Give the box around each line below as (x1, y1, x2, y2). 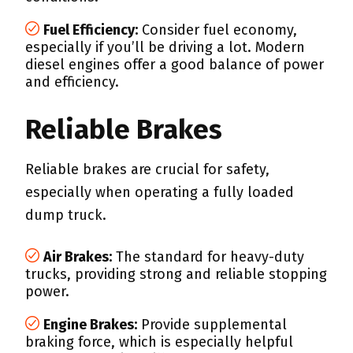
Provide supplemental (137, 316, 287, 333)
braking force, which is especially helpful (25, 333, 293, 351)
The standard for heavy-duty (112, 248, 304, 266)
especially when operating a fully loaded (25, 184, 294, 201)
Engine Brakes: (43, 316, 137, 333)
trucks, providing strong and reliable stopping (25, 266, 327, 283)
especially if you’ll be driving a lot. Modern (25, 39, 305, 56)
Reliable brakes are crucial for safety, (25, 161, 269, 178)
